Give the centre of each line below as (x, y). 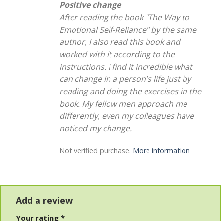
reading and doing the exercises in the (130, 91)
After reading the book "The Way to (124, 17)
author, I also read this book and (119, 42)
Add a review (45, 201)
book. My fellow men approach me (123, 103)
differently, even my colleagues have (126, 116)
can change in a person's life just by (125, 79)
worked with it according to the (117, 54)
